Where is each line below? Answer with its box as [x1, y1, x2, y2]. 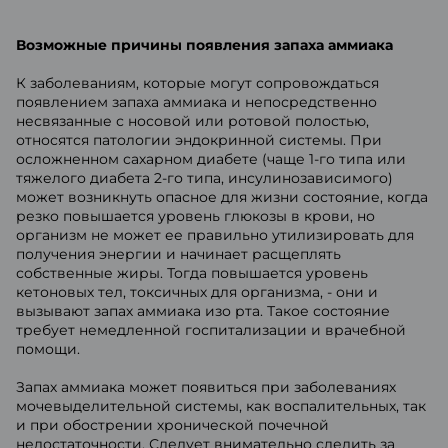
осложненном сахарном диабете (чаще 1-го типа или [16, 150, 406, 168]
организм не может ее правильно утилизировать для [16, 226, 414, 244]
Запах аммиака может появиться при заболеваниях [16, 378, 396, 396]
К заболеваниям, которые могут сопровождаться [16, 74, 379, 92]
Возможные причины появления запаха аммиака [16, 36, 393, 54]
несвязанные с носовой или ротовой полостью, [16, 112, 369, 130]
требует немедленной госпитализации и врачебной [16, 321, 406, 339]
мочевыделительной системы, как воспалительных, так [16, 397, 426, 415]
